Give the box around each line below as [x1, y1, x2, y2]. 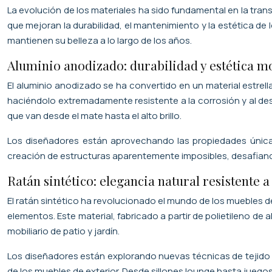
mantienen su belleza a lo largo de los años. [7, 33, 192, 47]
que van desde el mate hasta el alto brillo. [7, 109, 182, 122]
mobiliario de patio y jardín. [7, 224, 120, 237]
